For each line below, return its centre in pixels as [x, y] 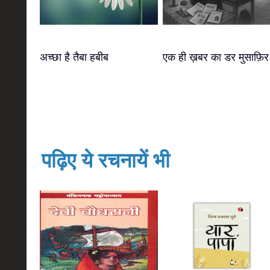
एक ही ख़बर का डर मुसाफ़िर [216, 57]
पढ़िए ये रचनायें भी [106, 160]
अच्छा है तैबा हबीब [74, 57]
